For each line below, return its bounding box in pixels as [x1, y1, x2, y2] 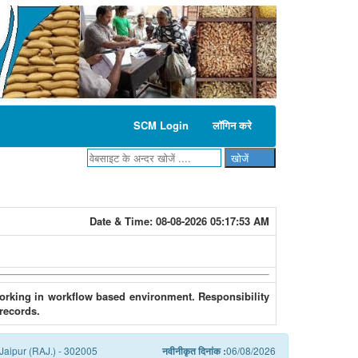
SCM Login [133, 117, 189, 133]
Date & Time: [89, 213, 156, 229]
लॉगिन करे [213, 117, 252, 133]
